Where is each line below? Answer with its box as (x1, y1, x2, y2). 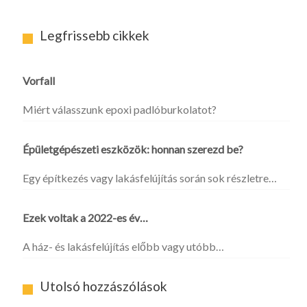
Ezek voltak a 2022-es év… (23, 210, 148, 224)
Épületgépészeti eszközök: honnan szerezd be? (23, 142, 243, 156)
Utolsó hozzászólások (40, 278, 167, 294)
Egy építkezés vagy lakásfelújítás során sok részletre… (23, 171, 277, 184)
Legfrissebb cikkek (40, 27, 149, 43)
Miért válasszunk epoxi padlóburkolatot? (23, 102, 217, 116)
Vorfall (23, 73, 55, 87)
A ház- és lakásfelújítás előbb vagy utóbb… (23, 239, 224, 253)
